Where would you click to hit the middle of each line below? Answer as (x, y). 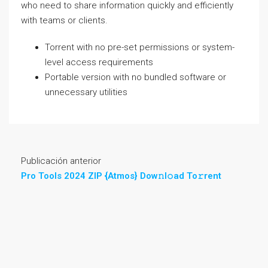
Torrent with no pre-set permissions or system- (140, 47)
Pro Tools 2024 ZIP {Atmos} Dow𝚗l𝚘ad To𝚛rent (121, 176)
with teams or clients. (64, 20)
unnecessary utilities (86, 92)
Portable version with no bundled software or (135, 77)
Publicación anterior (61, 161)
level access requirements (99, 62)
